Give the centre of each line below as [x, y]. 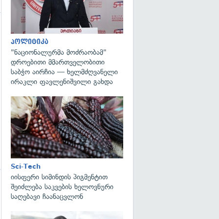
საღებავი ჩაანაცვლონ [47, 196]
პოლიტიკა [30, 42]
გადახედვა [154, 107]
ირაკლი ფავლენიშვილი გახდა [62, 82]
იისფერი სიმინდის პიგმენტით [59, 177]
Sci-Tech [26, 166]
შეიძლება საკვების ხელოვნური [62, 186]
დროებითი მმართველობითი [58, 62]
